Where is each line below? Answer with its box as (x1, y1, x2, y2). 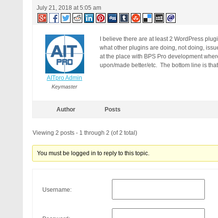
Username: (42, 186, 72, 193)
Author (56, 106, 75, 113)
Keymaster (52, 84, 77, 90)
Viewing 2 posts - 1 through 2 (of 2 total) (33, 129, 137, 136)
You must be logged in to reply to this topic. (37, 150, 150, 157)
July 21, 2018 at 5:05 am (36, 4, 101, 11)
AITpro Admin (47, 74, 82, 81)
